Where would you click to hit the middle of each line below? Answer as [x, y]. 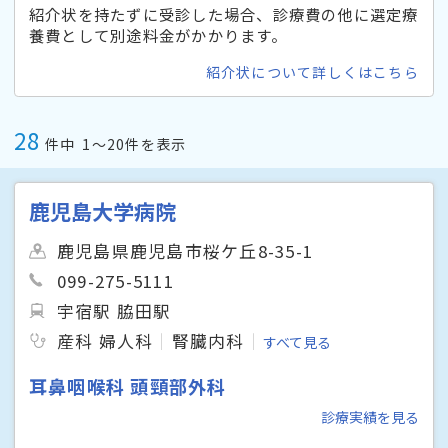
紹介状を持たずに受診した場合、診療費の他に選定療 [224, 14]
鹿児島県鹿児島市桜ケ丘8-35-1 [185, 250]
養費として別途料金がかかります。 [158, 35]
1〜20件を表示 [134, 144]
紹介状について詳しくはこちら [312, 72]
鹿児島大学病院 [103, 210]
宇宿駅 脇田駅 [114, 310]
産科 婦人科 [105, 340]
